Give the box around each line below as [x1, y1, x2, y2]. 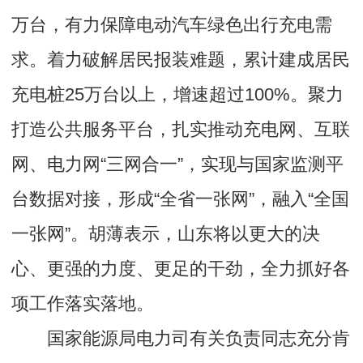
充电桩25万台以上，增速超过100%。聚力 [11, 84, 344, 105]
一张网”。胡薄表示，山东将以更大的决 [11, 224, 321, 245]
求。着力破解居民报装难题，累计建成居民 [11, 49, 351, 70]
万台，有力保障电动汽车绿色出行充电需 [11, 15, 333, 36]
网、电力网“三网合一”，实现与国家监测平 [11, 154, 344, 175]
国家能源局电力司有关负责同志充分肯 [46, 328, 350, 349]
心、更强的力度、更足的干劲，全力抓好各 [11, 258, 351, 280]
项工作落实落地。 [11, 293, 155, 314]
